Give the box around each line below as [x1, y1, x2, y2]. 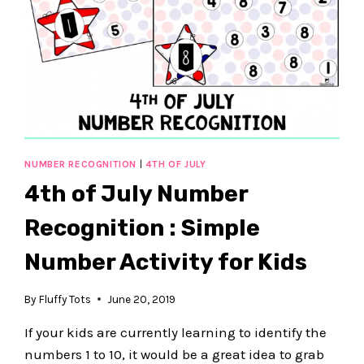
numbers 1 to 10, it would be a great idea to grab [24, 345, 325, 362]
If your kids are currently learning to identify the [24, 323, 327, 340]
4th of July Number [24, 180, 249, 208]
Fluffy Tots [38, 292, 91, 305]
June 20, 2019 [106, 292, 175, 305]
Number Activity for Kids [24, 249, 308, 276]
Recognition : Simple [24, 214, 261, 242]
